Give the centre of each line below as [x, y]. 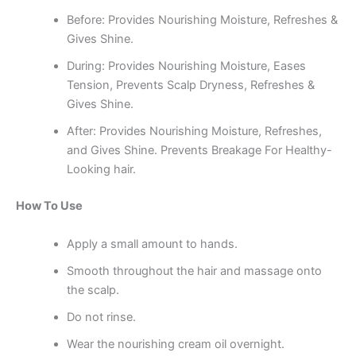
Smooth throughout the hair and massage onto [194, 271]
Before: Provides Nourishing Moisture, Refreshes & [202, 20]
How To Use [49, 206]
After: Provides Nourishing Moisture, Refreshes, [194, 132]
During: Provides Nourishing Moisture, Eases [186, 66]
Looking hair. [101, 170]
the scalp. [93, 290]
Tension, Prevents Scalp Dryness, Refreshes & [190, 85]
